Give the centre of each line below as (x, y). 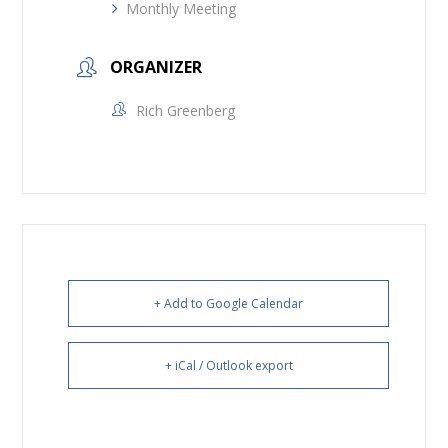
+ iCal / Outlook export (228, 365)
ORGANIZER (156, 66)
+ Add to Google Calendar (229, 303)
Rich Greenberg (186, 110)
